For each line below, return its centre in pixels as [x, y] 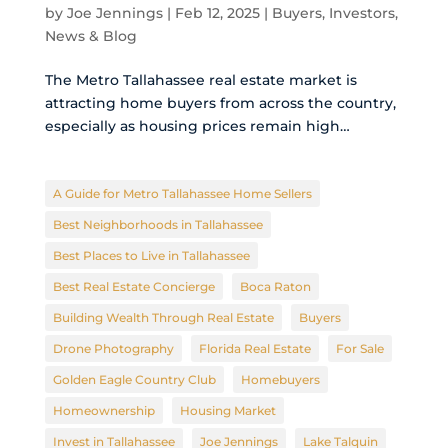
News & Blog [90, 35]
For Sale [359, 348]
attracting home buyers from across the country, [220, 102]
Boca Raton [275, 286]
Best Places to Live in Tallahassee [151, 255]
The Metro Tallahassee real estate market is [200, 79]
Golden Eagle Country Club [134, 379]
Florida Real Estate [254, 348]
